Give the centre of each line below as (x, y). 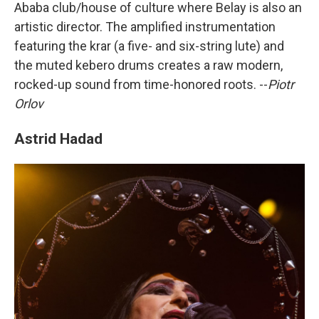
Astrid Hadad (58, 139)
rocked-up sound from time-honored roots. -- (141, 85)
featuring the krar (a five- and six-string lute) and (149, 46)
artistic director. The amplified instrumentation (145, 27)
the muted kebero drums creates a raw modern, (148, 66)
